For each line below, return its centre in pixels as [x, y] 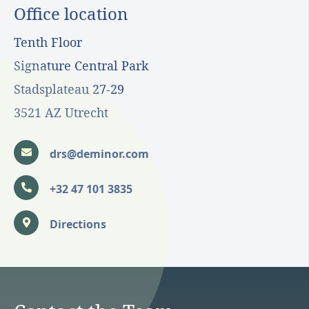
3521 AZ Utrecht [61, 112]
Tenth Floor [48, 42]
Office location [71, 13]
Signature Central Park [81, 65]
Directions [78, 223]
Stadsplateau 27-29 [69, 89]
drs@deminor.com [99, 153]
